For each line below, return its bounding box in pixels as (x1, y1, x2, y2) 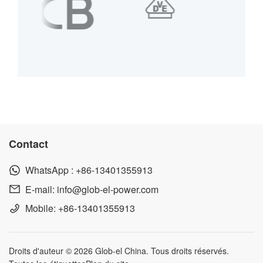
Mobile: (25, 201, 56, 215)
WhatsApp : (25, 163, 73, 177)
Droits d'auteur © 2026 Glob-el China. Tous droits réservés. (9, 244, 229, 257)
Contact (9, 136, 48, 151)
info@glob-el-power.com (56, 182, 159, 196)
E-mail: (25, 182, 55, 196)
